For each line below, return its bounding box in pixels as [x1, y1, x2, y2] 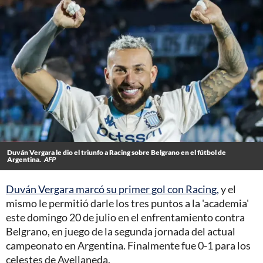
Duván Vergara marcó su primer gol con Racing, [6, 183, 219, 196]
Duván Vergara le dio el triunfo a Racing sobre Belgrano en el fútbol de [7, 148, 226, 157]
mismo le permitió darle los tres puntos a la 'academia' [6, 197, 249, 210]
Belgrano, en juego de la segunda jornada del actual [6, 225, 235, 238]
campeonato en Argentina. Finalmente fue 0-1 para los [6, 239, 251, 252]
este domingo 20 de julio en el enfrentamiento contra [6, 211, 245, 224]
